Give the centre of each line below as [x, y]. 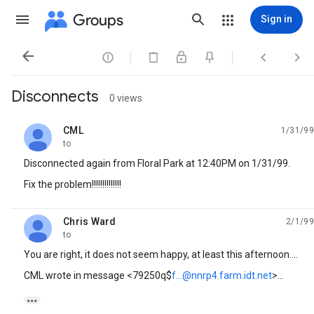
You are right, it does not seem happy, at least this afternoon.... [161, 254]
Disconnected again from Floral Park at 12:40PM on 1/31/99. [157, 163]
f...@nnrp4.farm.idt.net [222, 275]
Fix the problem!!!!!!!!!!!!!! [73, 184]
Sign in [277, 19]
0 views [126, 98]
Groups [98, 20]
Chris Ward [90, 221]
